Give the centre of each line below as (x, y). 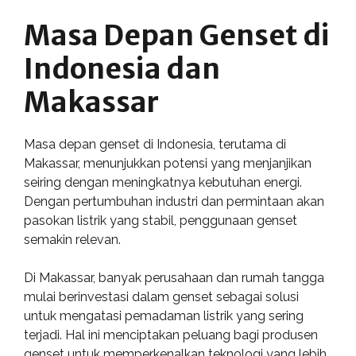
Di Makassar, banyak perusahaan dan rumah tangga (174, 278)
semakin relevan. (72, 240)
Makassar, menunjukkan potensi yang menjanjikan (168, 163)
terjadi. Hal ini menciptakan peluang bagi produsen (171, 335)
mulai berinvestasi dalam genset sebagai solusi (161, 297)
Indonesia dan (122, 69)
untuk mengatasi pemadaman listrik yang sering (164, 316)
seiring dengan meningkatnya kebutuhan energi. (163, 182)
